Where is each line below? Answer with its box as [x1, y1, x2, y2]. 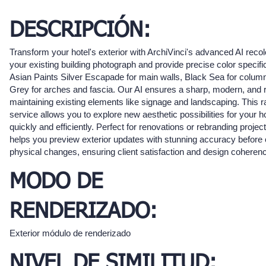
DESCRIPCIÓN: [9, 20, 151, 42]
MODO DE [9, 172, 103, 194]
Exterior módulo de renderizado [9, 228, 131, 239]
